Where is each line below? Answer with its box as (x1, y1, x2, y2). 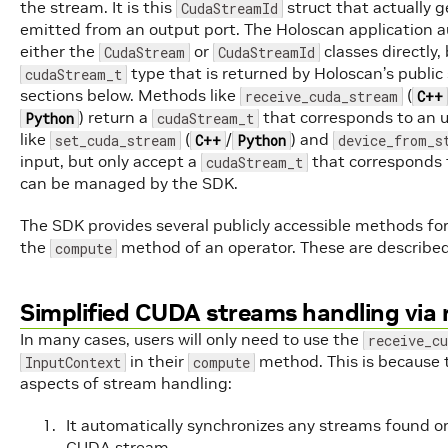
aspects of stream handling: (20, 373, 232, 393)
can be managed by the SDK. (20, 173, 238, 193)
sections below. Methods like (20, 85, 240, 105)
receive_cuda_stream (245, 87, 398, 106)
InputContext (25, 353, 121, 372)
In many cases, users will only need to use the (20, 329, 363, 349)
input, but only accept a (20, 151, 201, 171)
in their (126, 351, 188, 371)
